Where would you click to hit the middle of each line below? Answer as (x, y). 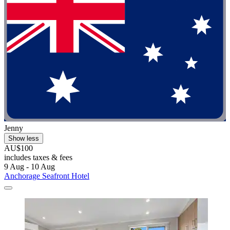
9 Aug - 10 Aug (30, 166)
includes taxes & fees (38, 157)
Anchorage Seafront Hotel (47, 176)
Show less (24, 138)
